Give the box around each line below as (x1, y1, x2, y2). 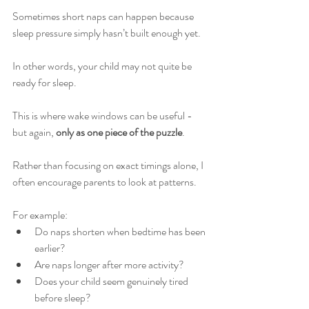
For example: (12, 207, 68, 223)
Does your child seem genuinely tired (34, 273, 190, 289)
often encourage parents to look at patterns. (12, 174, 197, 190)
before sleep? (34, 290, 91, 306)
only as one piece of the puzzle (56, 124, 182, 140)
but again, (12, 124, 56, 140)
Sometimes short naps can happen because (12, 8, 196, 24)
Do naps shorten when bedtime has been (34, 223, 208, 239)
